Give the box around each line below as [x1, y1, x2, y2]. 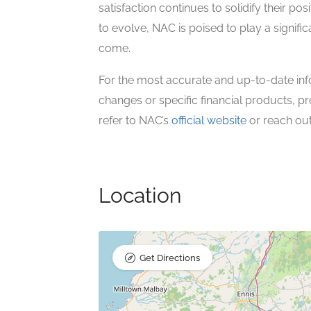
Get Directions [140, 253, 200, 264]
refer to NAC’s [99, 114, 171, 128]
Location [99, 183, 181, 208]
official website [171, 114, 246, 128]
